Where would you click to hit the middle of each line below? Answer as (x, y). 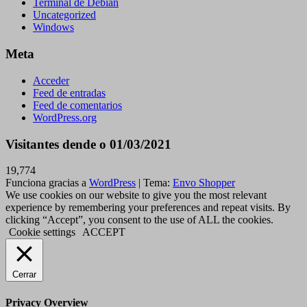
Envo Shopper (204, 183)
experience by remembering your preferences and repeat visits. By (148, 208)
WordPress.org (65, 117)
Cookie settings (42, 232)
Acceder (51, 80)
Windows (53, 27)
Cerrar (24, 275)
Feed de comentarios (77, 105)
